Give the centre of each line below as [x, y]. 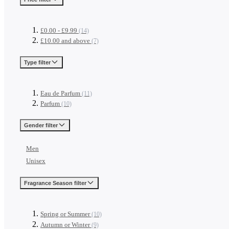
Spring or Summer [65, 214]
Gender [35, 125]
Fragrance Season [49, 183]
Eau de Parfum [60, 93]
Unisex [36, 161]
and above [75, 41]
